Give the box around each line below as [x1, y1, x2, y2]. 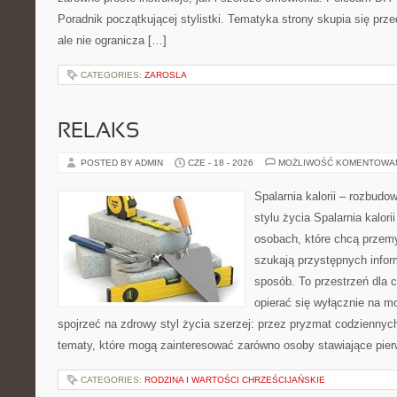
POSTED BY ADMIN [81, 158, 166, 167]
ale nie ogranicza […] [58, 34, 167, 47]
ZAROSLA [144, 70, 187, 80]
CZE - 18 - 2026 [188, 158, 253, 167]
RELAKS [58, 122, 139, 142]
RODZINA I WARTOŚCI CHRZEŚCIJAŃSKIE [144, 375, 325, 385]
